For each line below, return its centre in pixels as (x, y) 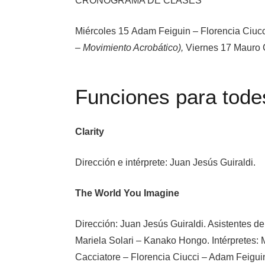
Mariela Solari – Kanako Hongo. (143, 240)
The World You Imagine (127, 193)
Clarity (90, 131)
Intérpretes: (236, 240)
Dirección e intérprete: (122, 162)
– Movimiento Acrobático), (130, 47)
